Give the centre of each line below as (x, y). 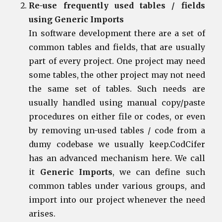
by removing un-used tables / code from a (117, 130)
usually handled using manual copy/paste (117, 102)
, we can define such (159, 172)
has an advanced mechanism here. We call (117, 158)
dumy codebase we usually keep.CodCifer (117, 144)
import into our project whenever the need (117, 199)
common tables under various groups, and (117, 186)
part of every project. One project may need (117, 61)
